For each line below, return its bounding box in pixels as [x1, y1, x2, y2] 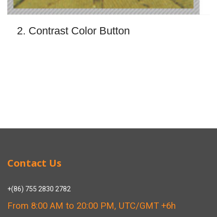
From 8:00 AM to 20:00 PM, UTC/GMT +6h [7, 200, 176, 211]
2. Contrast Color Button [17, 24, 130, 37]
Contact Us [7, 156, 62, 170]
